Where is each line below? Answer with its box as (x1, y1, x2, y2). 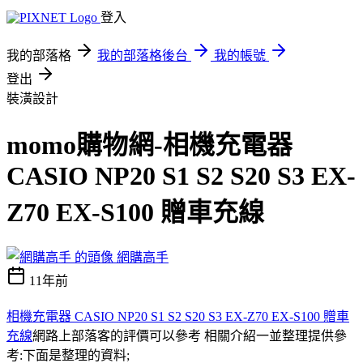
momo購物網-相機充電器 (6, 130, 293, 160)
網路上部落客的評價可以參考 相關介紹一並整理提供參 (32, 328, 347, 343)
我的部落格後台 (97, 49, 188, 62)
